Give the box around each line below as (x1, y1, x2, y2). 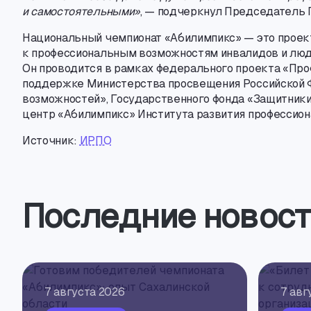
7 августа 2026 (44, 285, 125, 299)
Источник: (22, 134, 80, 147)
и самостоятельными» (22, 5, 140, 18)
